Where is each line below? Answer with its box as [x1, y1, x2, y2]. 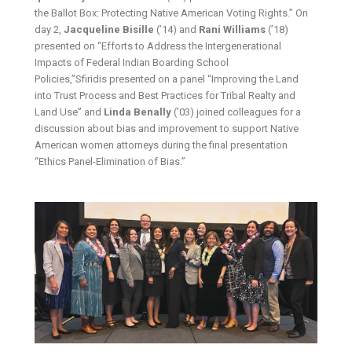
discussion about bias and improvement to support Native [35, 123, 299, 135]
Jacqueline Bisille [64, 24, 157, 36]
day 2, [35, 24, 64, 36]
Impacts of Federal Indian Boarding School [35, 57, 229, 69]
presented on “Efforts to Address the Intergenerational [35, 40, 282, 53]
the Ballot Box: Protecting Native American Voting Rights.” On [35, 7, 309, 20]
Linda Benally [104, 106, 172, 119]
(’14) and [156, 24, 200, 36]
